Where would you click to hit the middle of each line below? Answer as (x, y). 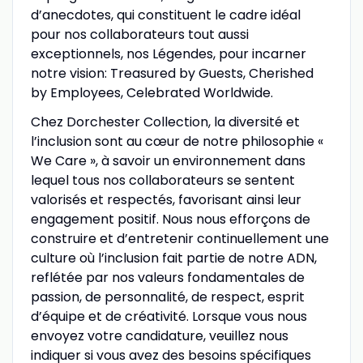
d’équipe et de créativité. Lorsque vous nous (169, 316)
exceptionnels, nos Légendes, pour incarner (168, 53)
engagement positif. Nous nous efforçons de (170, 219)
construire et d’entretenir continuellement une (179, 238)
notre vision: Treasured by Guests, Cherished (172, 73)
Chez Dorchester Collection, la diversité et (165, 122)
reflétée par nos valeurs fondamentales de (167, 277)
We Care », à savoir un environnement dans (168, 160)
